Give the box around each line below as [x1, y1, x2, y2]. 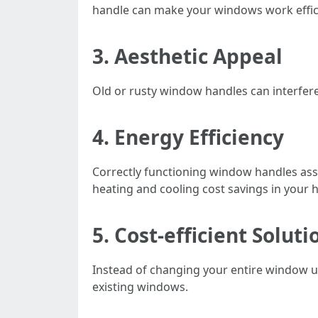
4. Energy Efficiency [92, 124, 284, 150]
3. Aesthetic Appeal [92, 43, 283, 70]
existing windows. [92, 279, 188, 295]
